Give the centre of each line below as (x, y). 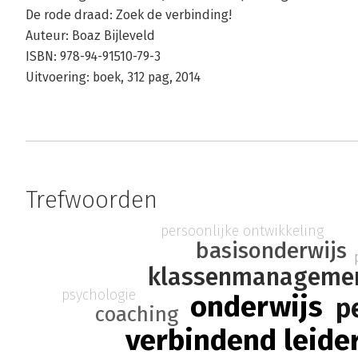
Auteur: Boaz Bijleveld (90, 36)
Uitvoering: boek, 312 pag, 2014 (113, 77)
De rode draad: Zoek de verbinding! (129, 15)
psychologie (98, 295)
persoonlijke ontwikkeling (243, 231)
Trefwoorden (91, 200)
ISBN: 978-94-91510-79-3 (93, 56)
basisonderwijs (271, 250)
